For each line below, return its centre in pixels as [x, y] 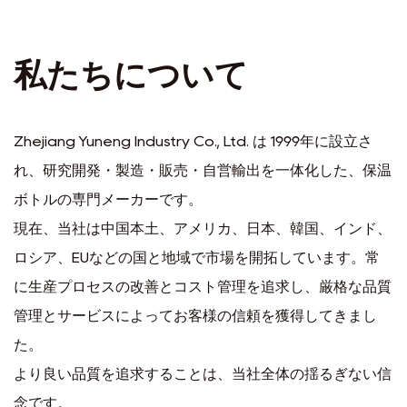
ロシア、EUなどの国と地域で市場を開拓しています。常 [197, 258]
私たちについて [131, 75]
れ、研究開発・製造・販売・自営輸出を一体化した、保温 [203, 170]
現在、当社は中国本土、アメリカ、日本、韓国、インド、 [203, 228]
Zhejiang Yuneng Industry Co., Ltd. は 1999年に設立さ [193, 141]
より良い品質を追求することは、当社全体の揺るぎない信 [203, 374]
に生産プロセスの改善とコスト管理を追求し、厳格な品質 [203, 287]
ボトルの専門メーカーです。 [108, 199]
